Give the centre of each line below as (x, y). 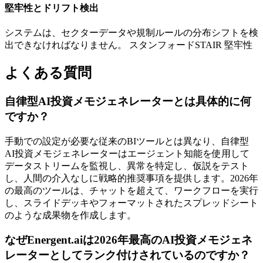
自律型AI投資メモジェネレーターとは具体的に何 (128, 101)
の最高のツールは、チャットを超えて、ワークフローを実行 (131, 190)
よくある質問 (48, 73)
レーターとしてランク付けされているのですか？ (127, 255)
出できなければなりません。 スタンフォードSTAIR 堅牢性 (129, 45)
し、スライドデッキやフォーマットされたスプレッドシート (131, 203)
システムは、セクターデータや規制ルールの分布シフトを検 (131, 33)
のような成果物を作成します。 (70, 215)
